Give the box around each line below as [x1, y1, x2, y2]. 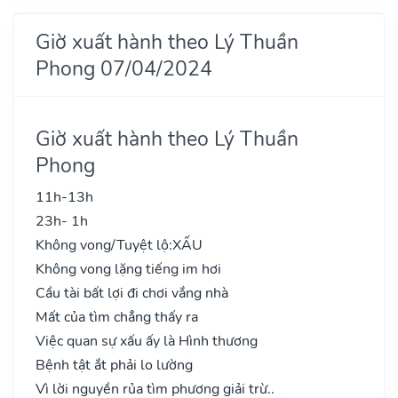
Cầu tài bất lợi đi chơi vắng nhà [36, 283, 228, 303]
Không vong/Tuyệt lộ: [36, 235, 172, 255]
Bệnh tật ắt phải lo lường [36, 354, 193, 375]
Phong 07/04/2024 [36, 53, 212, 83]
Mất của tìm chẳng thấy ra [36, 306, 198, 327]
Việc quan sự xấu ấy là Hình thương [36, 330, 258, 351]
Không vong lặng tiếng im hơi [36, 259, 221, 279]
